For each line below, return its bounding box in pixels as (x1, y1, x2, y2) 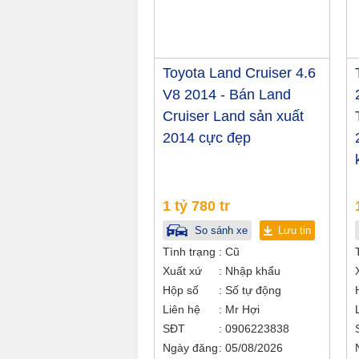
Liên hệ (163, 303, 200, 316)
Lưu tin (278, 224, 311, 236)
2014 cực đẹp (163, 130, 251, 146)
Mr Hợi (225, 303, 260, 316)
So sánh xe (192, 224, 248, 236)
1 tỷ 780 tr (163, 198, 230, 214)
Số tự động (222, 284, 281, 296)
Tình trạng (163, 245, 216, 258)
